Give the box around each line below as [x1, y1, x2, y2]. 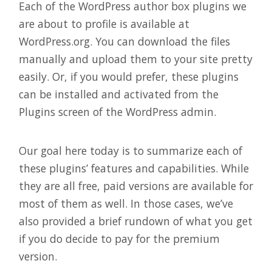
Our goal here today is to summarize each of [19, 143, 242, 158]
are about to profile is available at [19, 16, 189, 31]
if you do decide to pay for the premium [19, 231, 220, 246]
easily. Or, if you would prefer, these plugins [19, 69, 239, 84]
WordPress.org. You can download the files [19, 33, 230, 49]
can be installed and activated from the [19, 86, 219, 101]
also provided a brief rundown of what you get [19, 214, 253, 228]
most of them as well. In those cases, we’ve [19, 196, 233, 211]
